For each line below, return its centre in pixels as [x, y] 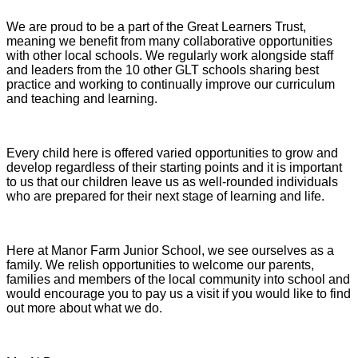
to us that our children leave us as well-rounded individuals [172, 182]
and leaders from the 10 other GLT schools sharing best [163, 70]
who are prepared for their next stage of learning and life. [165, 197]
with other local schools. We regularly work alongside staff [170, 56]
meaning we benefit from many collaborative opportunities [169, 42]
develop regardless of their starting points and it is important [174, 168]
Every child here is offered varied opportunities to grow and [172, 153]
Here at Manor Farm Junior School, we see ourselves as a [170, 251]
